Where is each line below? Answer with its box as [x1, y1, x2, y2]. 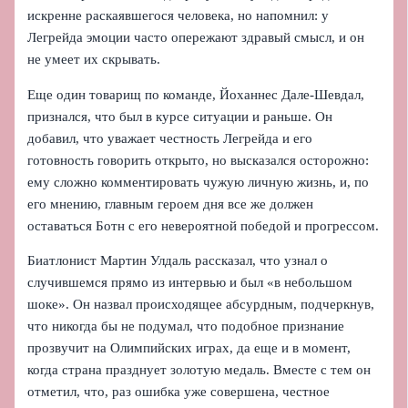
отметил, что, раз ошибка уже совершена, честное [27, 384, 331, 400]
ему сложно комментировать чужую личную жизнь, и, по [27, 174, 370, 189]
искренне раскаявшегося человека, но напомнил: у [27, 8, 330, 24]
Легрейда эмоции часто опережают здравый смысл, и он [27, 30, 365, 46]
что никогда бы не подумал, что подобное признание [27, 319, 345, 334]
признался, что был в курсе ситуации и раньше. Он [27, 108, 333, 124]
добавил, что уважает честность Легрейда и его [27, 130, 313, 146]
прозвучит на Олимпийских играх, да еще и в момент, [27, 341, 352, 356]
